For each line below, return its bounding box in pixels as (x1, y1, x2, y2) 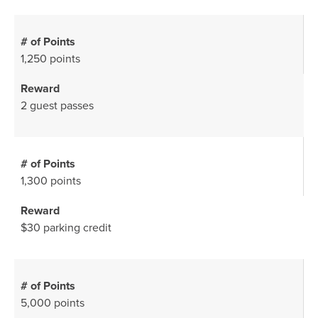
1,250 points (21, 52, 80, 66)
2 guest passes (21, 99, 94, 113)
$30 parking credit (21, 221, 111, 235)
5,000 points (21, 296, 84, 310)
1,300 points (21, 174, 81, 188)
